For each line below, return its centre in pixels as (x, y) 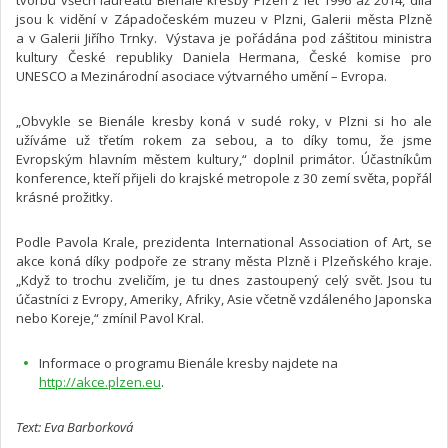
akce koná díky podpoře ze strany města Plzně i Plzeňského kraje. (224, 261)
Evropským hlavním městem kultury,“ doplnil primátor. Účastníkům (224, 159)
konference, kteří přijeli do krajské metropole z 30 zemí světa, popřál (224, 178)
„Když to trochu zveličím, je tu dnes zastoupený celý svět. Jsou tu (224, 280)
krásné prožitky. (64, 197)
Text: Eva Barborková (74, 427)
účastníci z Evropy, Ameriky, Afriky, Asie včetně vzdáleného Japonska (224, 299)
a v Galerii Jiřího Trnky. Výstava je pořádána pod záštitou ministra (224, 38)
